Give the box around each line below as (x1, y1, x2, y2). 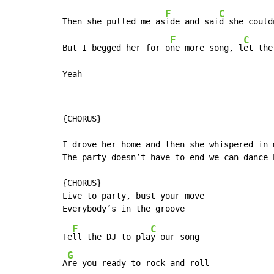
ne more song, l (170, 43, 243, 53)
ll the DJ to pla (72, 232, 150, 242)
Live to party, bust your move (62, 191, 204, 201)
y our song (150, 232, 199, 242)
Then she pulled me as (62, 17, 165, 27)
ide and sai (165, 17, 219, 27)
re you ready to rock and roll (67, 258, 209, 268)
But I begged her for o (62, 43, 170, 53)
